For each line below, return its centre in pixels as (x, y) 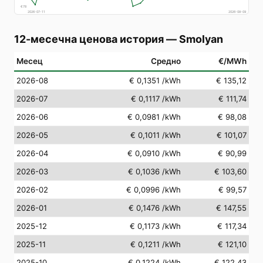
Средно (166, 61)
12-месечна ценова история (89, 39)
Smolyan (201, 39)
